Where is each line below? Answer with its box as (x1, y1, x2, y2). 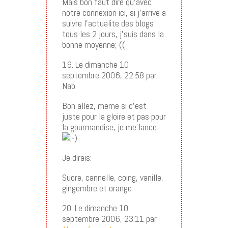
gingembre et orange (62, 182, 132, 194)
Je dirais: (62, 151, 92, 163)
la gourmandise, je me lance (62, 121, 157, 133)
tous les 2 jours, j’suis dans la (62, 27, 164, 40)
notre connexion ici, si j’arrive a (62, 6, 166, 18)
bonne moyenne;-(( (62, 38, 125, 50)
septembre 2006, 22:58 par (62, 69, 157, 81)
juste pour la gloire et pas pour (62, 110, 166, 122)
